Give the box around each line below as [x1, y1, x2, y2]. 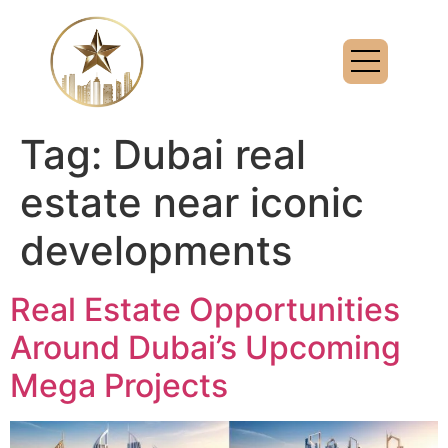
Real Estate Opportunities [10, 289, 400, 329]
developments [20, 225, 292, 275]
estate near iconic [20, 177, 364, 227]
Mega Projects [10, 365, 228, 405]
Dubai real [113, 129, 306, 179]
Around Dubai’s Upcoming [10, 327, 401, 367]
